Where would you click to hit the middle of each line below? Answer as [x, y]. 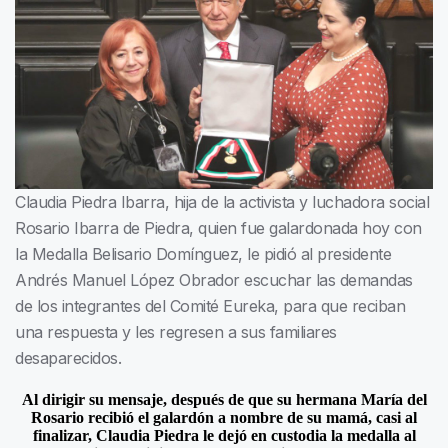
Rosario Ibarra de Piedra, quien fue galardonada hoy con [218, 228]
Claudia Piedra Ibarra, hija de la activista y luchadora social [222, 202]
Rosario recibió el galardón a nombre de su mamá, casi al [224, 418]
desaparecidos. [68, 358]
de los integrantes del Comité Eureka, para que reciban [210, 306]
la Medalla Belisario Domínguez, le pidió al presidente [203, 254]
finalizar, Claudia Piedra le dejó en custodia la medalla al [224, 436]
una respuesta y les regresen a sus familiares [176, 332]
